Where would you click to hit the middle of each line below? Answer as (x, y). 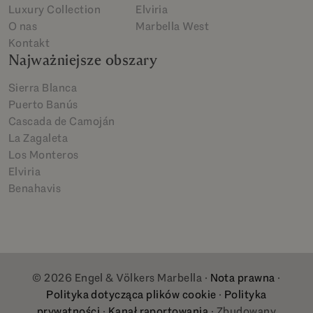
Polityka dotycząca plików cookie (131, 295)
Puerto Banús (43, 105)
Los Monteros (44, 155)
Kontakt (29, 43)
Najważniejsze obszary (83, 60)
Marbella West (173, 27)
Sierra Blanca (43, 88)
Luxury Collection (55, 10)
